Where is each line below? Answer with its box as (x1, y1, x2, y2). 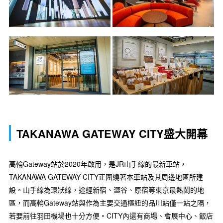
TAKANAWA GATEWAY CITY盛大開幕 (16, 126, 208, 142)
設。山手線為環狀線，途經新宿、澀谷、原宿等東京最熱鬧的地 (9, 184, 204, 195)
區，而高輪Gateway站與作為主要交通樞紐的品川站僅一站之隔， (9, 197, 211, 208)
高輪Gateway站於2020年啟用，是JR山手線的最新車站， (9, 158, 187, 169)
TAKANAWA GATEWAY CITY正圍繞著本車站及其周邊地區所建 (9, 171, 203, 182)
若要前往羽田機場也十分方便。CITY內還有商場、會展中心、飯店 (9, 210, 213, 221)
